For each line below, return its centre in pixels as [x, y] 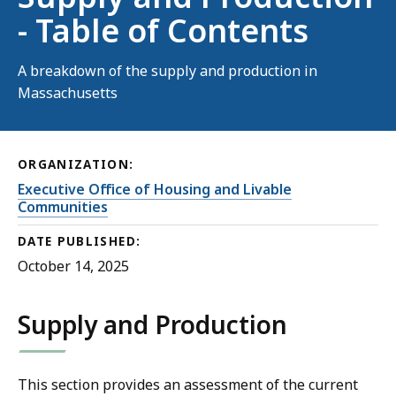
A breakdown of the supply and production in [168, 71]
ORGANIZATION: [76, 165]
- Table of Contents [163, 30]
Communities [63, 207]
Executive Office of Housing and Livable [155, 190]
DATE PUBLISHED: [80, 242]
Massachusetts [68, 93]
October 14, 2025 [73, 267]
